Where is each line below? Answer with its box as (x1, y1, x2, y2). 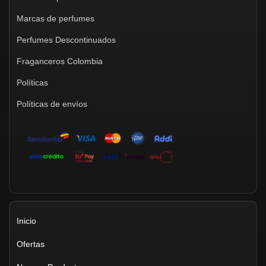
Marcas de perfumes (17, 14, 94, 24)
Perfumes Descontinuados (17, 35, 116, 45)
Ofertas (17, 239, 45, 249)
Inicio (17, 216, 36, 226)
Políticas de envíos (17, 99, 87, 109)
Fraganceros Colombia (17, 56, 103, 66)
